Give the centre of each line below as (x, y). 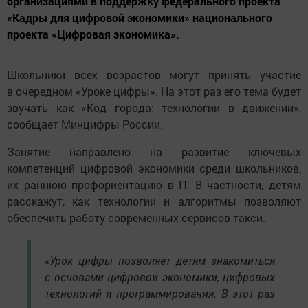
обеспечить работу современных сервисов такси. (136, 218)
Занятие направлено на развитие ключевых (154, 152)
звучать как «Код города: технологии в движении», (154, 108)
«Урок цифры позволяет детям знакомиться (160, 261)
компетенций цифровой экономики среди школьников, (154, 168)
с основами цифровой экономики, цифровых (160, 277)
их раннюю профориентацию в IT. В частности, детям (154, 185)
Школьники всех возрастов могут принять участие (154, 75)
